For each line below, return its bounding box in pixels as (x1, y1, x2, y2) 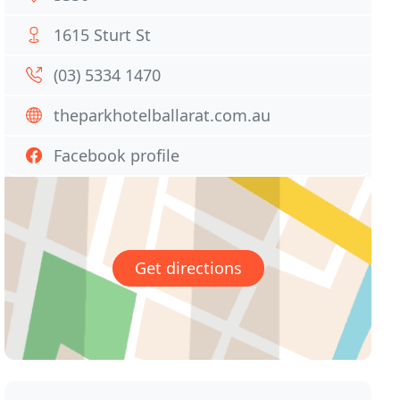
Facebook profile (54, 145, 180, 166)
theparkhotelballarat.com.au (54, 104, 271, 126)
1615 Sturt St (54, 24, 152, 46)
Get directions (134, 257, 242, 279)
